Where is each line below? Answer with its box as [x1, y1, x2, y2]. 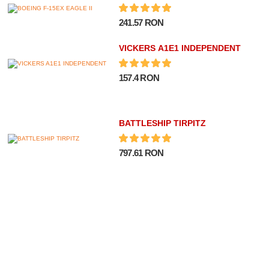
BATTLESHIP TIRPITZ [118, 118, 206, 128]
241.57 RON [118, 17, 164, 28]
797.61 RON [118, 147, 164, 158]
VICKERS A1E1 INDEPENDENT [118, 43, 241, 53]
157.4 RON [118, 72, 159, 83]
